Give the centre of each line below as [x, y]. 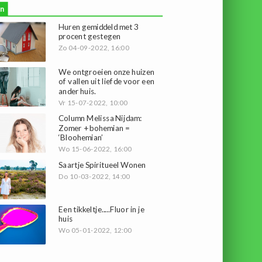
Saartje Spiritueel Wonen [102, 164]
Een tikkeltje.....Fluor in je [101, 209]
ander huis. [77, 90]
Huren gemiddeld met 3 [99, 27]
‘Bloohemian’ [81, 137]
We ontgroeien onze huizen [107, 72]
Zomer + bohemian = [94, 127]
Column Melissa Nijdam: [100, 118]
